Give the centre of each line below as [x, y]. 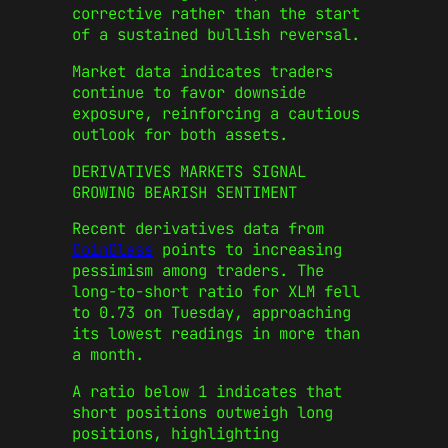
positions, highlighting [175, 433]
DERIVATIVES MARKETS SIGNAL [189, 171]
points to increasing [247, 250]
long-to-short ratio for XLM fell [216, 292]
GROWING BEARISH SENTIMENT [184, 192]
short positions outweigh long [202, 412]
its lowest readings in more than [216, 334]
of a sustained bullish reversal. [216, 35]
